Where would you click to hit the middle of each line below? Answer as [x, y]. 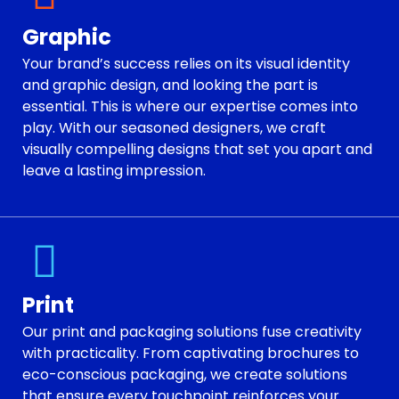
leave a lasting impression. [114, 170]
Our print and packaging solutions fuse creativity [192, 331]
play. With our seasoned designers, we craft [174, 127]
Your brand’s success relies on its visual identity [186, 63]
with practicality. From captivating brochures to [191, 353]
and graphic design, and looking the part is [170, 85]
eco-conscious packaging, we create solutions [185, 374]
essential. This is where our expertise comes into [190, 106]
